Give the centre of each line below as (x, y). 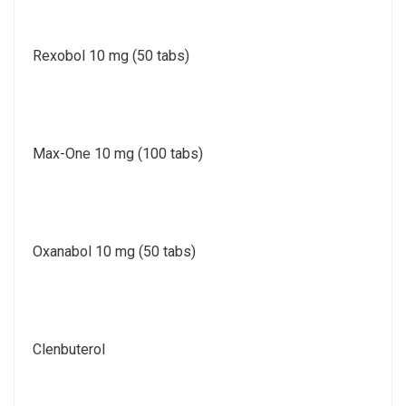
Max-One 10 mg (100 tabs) (118, 153)
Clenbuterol (69, 349)
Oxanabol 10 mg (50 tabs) (114, 251)
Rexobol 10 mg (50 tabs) (111, 55)
